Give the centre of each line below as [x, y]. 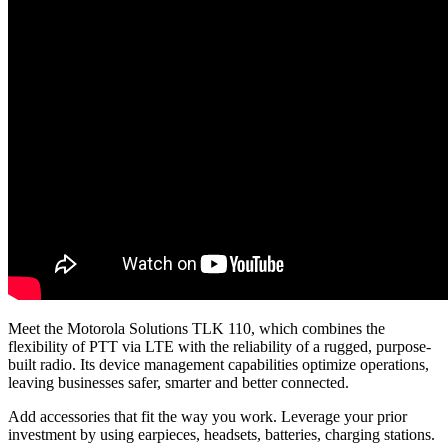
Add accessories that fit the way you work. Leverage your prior [207, 416]
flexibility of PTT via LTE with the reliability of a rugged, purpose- [219, 346]
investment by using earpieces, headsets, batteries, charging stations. [221, 434]
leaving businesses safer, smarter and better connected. [178, 382]
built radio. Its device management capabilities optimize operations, [218, 364]
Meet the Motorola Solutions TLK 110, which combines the [196, 328]
